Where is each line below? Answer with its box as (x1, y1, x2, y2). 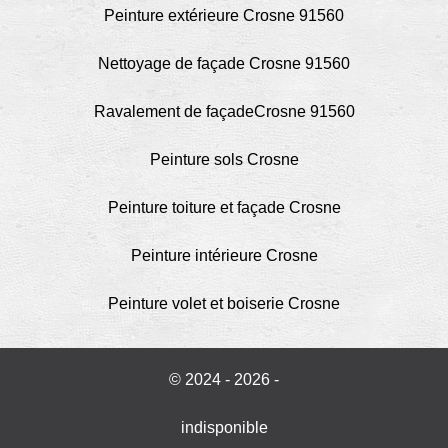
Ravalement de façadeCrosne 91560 (93, 102, 355, 120)
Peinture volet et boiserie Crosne (108, 294, 340, 312)
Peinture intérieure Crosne (130, 246, 318, 264)
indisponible (180, 418, 268, 436)
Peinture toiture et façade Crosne (107, 198, 341, 216)
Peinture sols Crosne (149, 150, 299, 168)
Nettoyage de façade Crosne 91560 (98, 54, 350, 72)
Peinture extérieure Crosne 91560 (104, 6, 344, 24)
